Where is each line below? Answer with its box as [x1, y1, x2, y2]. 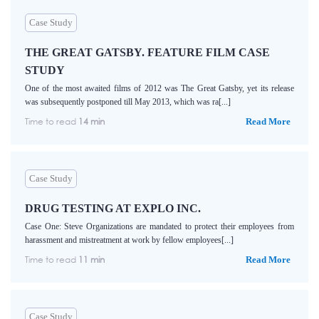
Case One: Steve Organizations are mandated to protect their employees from [25, 221, 294, 232]
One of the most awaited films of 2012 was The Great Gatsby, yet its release [25, 83, 294, 94]
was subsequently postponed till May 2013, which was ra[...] [25, 97, 231, 108]
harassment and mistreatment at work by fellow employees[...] [25, 235, 234, 246]
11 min [78, 254, 105, 266]
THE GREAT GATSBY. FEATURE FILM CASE [25, 46, 270, 59]
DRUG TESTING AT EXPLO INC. [25, 202, 201, 215]
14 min [78, 116, 105, 127]
